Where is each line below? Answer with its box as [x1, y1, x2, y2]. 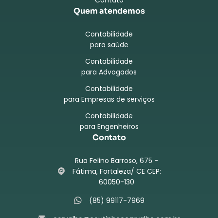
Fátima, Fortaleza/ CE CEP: [72, 166, 161, 176]
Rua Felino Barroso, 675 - [75, 155, 158, 165]
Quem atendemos [73, 5, 145, 16]
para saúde [90, 39, 128, 50]
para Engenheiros [79, 121, 139, 131]
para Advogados [81, 67, 137, 77]
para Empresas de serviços [63, 94, 155, 104]
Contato [92, 132, 126, 143]
